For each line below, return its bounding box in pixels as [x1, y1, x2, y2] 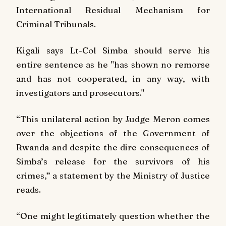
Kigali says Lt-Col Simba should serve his [16, 44, 210, 55]
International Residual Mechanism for [16, 5, 210, 16]
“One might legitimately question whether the [16, 210, 210, 221]
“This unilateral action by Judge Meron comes [16, 113, 210, 124]
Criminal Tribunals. [16, 19, 96, 30]
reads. [16, 184, 41, 195]
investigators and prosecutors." [16, 87, 144, 98]
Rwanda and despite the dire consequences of [16, 141, 210, 152]
